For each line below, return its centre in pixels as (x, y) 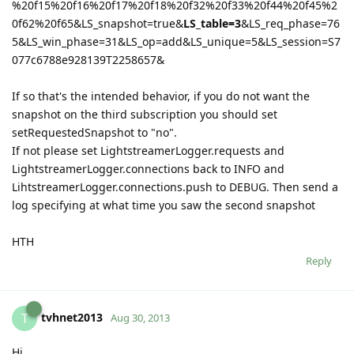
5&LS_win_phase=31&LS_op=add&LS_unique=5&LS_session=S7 (176, 41)
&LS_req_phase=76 (290, 23)
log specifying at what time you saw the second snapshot (164, 205)
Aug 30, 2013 (140, 317)
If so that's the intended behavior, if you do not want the (161, 96)
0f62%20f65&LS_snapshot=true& (98, 23)
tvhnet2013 (72, 317)
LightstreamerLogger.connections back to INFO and (148, 168)
